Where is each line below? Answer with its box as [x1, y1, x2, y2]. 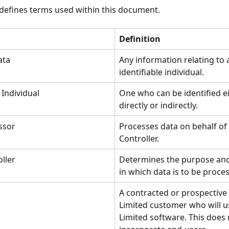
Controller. [119, 133, 159, 145]
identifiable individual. [119, 66, 204, 78]
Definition [119, 33, 161, 45]
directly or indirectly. [119, 100, 198, 111]
